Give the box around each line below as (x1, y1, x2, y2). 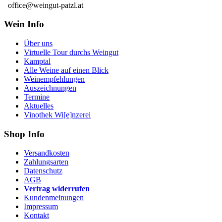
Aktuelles (24, 102, 54, 110)
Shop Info (4, 128, 45, 139)
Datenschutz (24, 166, 62, 175)
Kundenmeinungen (24, 193, 84, 202)
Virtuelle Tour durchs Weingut (24, 48, 118, 56)
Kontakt (24, 211, 49, 220)
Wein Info (4, 19, 44, 30)
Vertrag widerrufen (24, 184, 90, 193)
